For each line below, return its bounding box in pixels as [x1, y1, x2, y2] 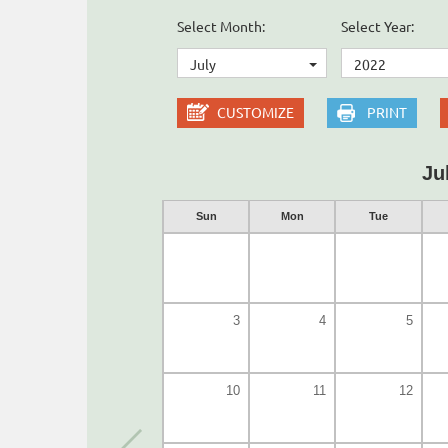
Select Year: [340, 19, 414, 35]
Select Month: [177, 19, 265, 35]
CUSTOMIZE [217, 105, 294, 122]
